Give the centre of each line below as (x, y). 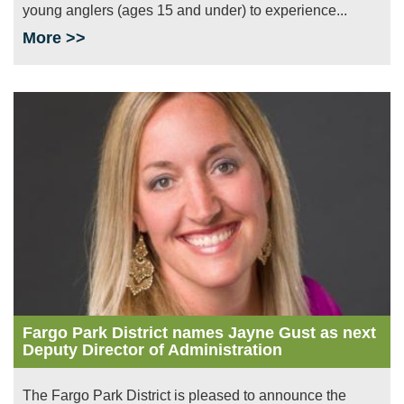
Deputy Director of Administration (152, 349)
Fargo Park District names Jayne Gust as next (199, 332)
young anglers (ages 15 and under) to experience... (185, 11)
